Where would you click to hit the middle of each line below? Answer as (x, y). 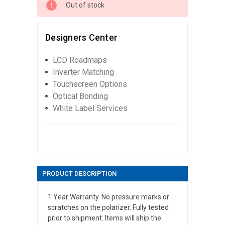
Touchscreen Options (90, 84)
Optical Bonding (80, 96)
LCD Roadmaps (80, 60)
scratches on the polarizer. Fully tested (108, 207)
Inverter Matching (83, 72)
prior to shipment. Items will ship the (104, 218)
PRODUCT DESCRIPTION (79, 173)
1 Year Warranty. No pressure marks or (108, 197)
